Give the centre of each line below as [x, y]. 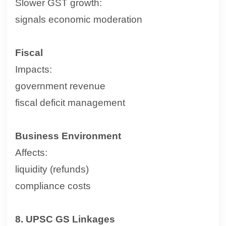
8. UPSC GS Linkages [65, 219]
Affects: [31, 152]
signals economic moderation [79, 19]
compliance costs [53, 186]
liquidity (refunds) [52, 169]
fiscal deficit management [70, 102]
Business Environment [68, 136]
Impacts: [34, 69]
